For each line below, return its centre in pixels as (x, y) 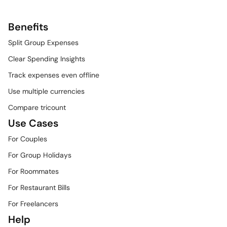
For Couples (28, 139)
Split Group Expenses (43, 43)
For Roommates (33, 171)
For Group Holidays (40, 155)
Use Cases (33, 123)
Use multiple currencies (46, 91)
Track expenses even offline (54, 75)
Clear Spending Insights (47, 59)
